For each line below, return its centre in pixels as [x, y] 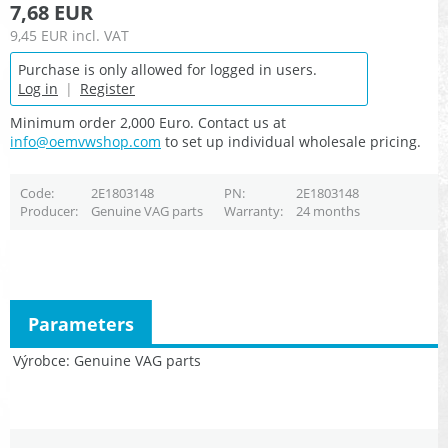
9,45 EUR [39, 36]
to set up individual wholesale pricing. [291, 142]
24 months [327, 211]
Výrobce [39, 360]
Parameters [81, 323]
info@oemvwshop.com [85, 142]
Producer [47, 211]
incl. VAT [100, 36]
